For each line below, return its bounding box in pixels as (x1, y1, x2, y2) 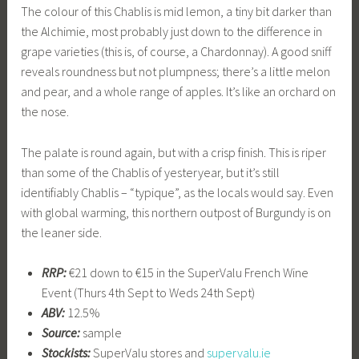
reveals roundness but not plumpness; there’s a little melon (21, 63, 331, 79)
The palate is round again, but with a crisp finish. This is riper (21, 143, 327, 160)
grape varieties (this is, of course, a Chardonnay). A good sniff (21, 42, 332, 59)
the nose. (21, 103, 70, 119)
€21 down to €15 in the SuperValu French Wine (66, 264, 309, 281)
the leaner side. (21, 224, 103, 240)
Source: (41, 325, 80, 341)
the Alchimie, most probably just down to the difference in (21, 22, 323, 39)
